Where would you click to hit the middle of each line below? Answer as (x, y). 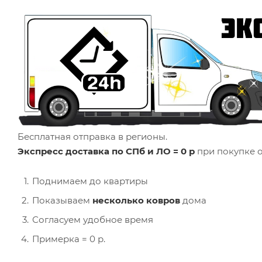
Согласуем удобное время (93, 219)
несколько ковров (136, 200)
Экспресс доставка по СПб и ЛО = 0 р (106, 151)
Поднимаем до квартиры (90, 181)
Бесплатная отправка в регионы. (92, 136)
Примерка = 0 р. (69, 239)
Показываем (62, 200)
